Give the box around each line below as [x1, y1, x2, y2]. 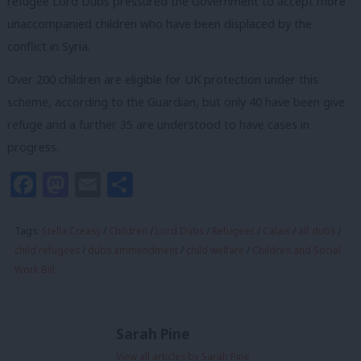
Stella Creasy [42, 224, 101, 239]
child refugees [15, 243, 80, 258]
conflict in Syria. [7, 38, 90, 54]
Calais [263, 224, 290, 239]
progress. [7, 139, 59, 156]
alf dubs [298, 224, 335, 239]
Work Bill [15, 263, 55, 277]
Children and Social [252, 243, 341, 258]
